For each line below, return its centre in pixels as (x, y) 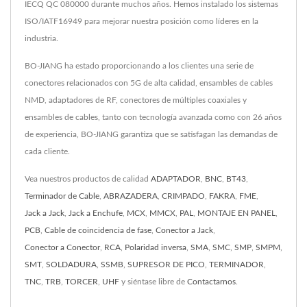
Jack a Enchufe (96, 213)
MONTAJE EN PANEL (236, 213)
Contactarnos (211, 282)
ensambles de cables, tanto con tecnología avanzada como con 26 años (153, 118)
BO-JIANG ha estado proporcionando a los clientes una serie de (139, 66)
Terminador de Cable (62, 196)
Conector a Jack (184, 231)
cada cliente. (47, 152)
